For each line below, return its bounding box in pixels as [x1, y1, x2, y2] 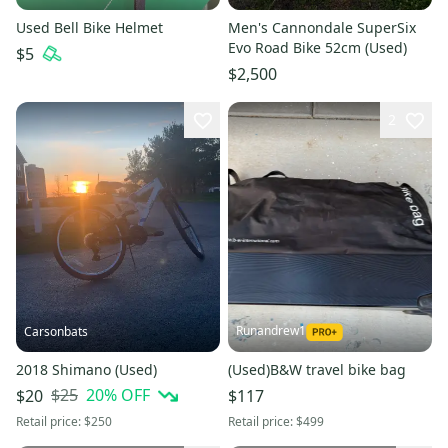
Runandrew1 [236, 321, 306, 339]
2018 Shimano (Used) [16, 359, 157, 379]
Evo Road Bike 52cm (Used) [228, 38, 407, 58]
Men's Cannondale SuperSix [228, 18, 416, 38]
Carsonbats [24, 322, 88, 340]
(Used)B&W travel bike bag [228, 359, 406, 379]
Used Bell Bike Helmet [16, 18, 163, 38]
